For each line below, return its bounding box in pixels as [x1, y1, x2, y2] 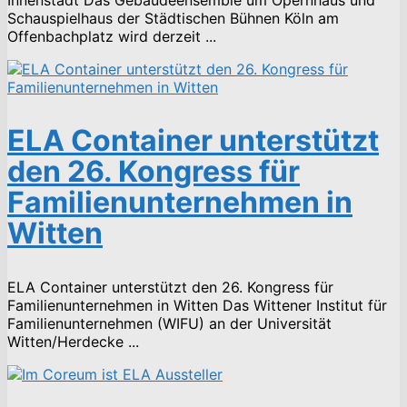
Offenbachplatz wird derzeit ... [7, 26, 216, 45]
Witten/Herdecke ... [7, 332, 139, 351]
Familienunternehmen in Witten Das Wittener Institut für [7, 295, 387, 314]
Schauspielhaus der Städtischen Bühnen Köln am [7, 8, 339, 27]
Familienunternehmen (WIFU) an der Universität [7, 313, 332, 333]
